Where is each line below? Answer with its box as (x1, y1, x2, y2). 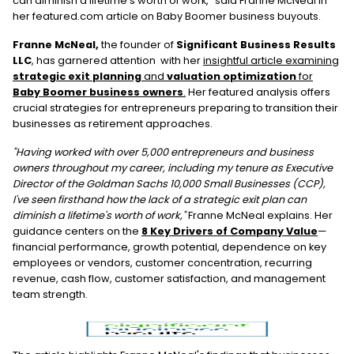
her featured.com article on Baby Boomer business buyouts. (13, 9, 321, 23)
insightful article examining (203, 53, 339, 67)
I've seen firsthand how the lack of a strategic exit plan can (13, 192, 307, 206)
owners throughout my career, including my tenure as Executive (13, 160, 333, 175)
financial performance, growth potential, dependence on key (13, 239, 326, 254)
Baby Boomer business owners (13, 85, 183, 99)
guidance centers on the (13, 224, 141, 238)
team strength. (13, 287, 88, 301)
